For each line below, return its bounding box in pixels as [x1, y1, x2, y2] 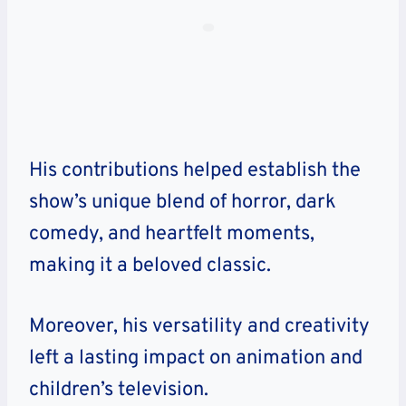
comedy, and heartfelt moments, [29, 222, 314, 247]
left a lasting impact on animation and [29, 346, 362, 372]
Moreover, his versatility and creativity [29, 314, 370, 340]
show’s [29, 190, 87, 216]
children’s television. [29, 378, 213, 403]
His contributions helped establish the [29, 159, 361, 184]
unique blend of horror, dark [87, 190, 336, 216]
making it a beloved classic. [29, 254, 271, 279]
